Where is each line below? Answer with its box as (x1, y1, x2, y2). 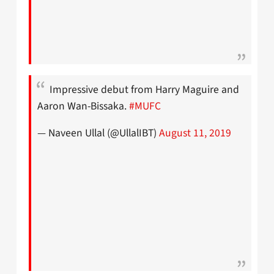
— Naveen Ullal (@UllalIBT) (37, 125, 159, 141)
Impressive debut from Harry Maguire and (50, 81, 239, 97)
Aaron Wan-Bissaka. (37, 98, 129, 114)
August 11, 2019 (159, 125, 231, 141)
